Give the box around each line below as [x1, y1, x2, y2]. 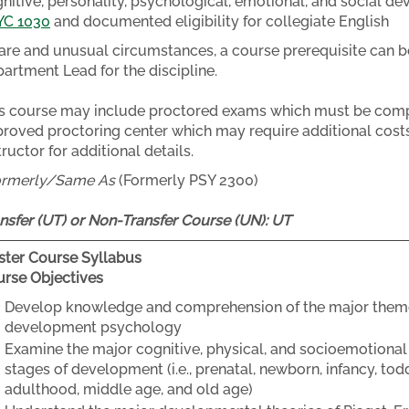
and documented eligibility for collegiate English [50, 13, 389, 30]
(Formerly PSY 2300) [115, 172, 258, 189]
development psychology [5, 319, 182, 336]
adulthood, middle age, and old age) [5, 381, 253, 398]
